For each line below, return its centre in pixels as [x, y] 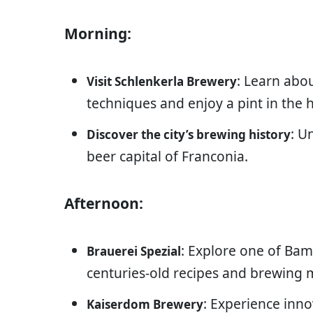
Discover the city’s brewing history [189, 135]
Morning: [98, 34]
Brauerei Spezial [134, 252]
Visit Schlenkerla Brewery [162, 82]
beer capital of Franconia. [167, 156]
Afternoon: [104, 204]
